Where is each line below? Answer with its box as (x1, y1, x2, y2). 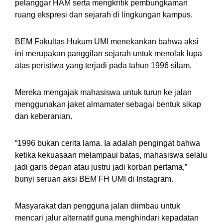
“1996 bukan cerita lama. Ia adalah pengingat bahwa (15, 139, 200, 148)
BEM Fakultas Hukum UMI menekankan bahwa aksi (15, 37, 199, 46)
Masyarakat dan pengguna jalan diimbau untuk (15, 202, 180, 211)
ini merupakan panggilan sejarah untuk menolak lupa (15, 49, 202, 58)
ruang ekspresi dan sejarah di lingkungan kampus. (15, 10, 193, 19)
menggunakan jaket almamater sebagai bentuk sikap (15, 100, 201, 109)
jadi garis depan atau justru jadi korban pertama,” (15, 163, 187, 172)
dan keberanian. (15, 112, 72, 121)
